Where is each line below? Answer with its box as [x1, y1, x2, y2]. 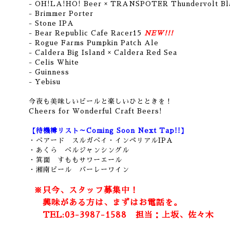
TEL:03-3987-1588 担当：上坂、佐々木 [34, 211, 214, 219]
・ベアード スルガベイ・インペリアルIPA [29, 137, 173, 144]
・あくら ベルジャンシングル [29, 147, 129, 154]
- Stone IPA [29, 20, 74, 27]
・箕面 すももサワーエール [29, 157, 122, 163]
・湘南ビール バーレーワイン [29, 166, 129, 173]
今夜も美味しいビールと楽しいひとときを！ [29, 98, 172, 105]
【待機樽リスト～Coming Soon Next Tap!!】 [29, 127, 188, 134]
